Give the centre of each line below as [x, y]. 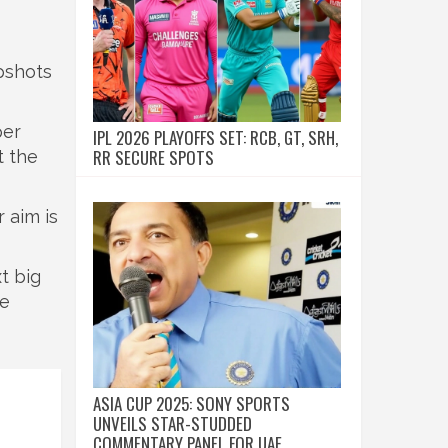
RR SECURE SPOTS [153, 157]
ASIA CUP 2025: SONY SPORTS [191, 403]
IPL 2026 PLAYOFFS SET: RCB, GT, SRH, [215, 137]
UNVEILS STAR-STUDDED [172, 423]
